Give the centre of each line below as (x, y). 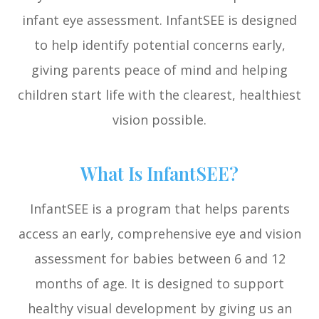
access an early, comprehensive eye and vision (159, 234)
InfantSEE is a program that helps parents (159, 209)
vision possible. (159, 120)
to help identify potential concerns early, (159, 45)
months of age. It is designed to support (159, 284)
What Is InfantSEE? (159, 174)
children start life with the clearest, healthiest (159, 95)
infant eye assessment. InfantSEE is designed (159, 20)
